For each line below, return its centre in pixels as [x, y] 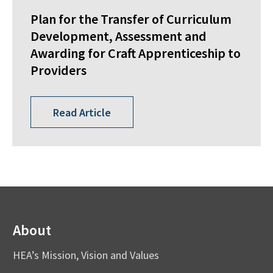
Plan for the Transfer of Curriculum [131, 19]
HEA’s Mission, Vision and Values [86, 255]
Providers [58, 70]
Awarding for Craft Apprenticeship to [136, 53]
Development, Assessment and [119, 36]
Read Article [82, 112]
